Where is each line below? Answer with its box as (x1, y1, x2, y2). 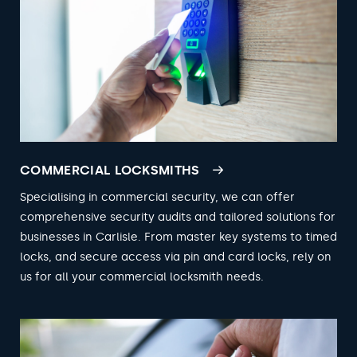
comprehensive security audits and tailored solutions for (20, 210, 335, 224)
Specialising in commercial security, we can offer (20, 190, 295, 204)
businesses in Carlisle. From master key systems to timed (20, 229, 337, 244)
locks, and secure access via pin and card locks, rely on (20, 249, 331, 264)
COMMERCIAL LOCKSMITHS (20, 162, 200, 178)
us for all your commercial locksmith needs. (20, 269, 264, 284)
